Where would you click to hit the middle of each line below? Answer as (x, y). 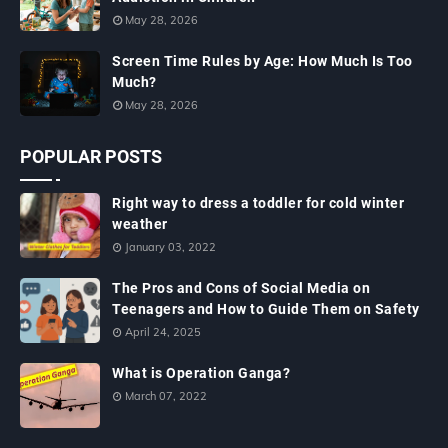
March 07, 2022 (166, 396)
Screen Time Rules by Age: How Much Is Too (262, 61)
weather (140, 224)
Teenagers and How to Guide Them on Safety (266, 309)
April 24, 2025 (163, 332)
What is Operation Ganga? (201, 373)
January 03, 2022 (170, 247)
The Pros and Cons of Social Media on (241, 288)
